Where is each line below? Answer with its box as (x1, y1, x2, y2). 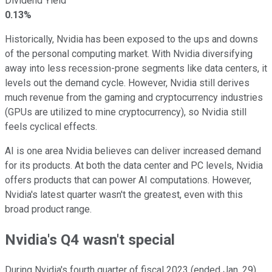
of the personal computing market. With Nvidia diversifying (5, 47, 253, 59)
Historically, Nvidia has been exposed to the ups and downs (5, 33, 258, 45)
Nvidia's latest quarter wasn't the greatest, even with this (5, 188, 243, 200)
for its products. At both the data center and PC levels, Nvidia (5, 159, 263, 171)
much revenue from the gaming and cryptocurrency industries (5, 91, 263, 103)
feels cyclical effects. (5, 120, 97, 132)
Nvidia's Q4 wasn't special (5, 231, 175, 248)
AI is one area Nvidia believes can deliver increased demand (5, 144, 261, 157)
